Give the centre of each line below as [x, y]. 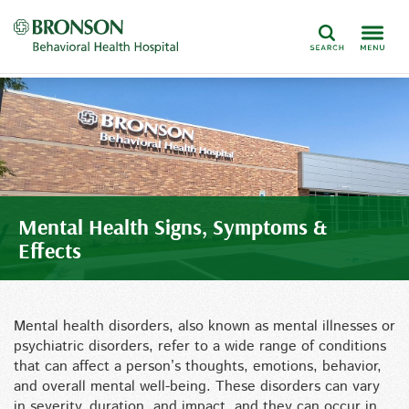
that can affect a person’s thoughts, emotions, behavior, [198, 367]
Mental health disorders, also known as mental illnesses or [204, 326]
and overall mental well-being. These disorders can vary [197, 387]
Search [326, 44]
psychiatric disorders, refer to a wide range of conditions [200, 346]
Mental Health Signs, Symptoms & [173, 226]
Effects [50, 250]
